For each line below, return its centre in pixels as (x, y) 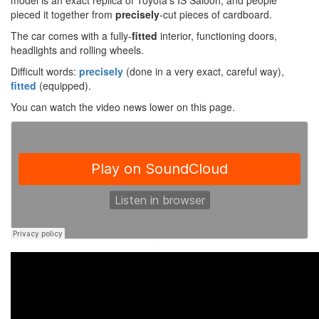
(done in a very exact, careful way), (204, 72)
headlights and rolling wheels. (77, 50)
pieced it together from (63, 15)
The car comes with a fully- (71, 36)
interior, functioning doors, (217, 36)
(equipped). (64, 86)
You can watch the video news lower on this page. (123, 107)
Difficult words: (45, 72)
